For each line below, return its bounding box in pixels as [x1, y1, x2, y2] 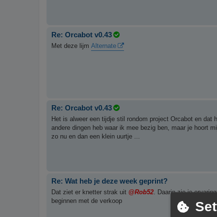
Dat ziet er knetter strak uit [51, 188, 128, 196]
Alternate [91, 42, 116, 49]
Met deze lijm [51, 42, 91, 49]
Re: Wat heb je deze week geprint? [51, 177, 168, 186]
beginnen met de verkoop [51, 197, 122, 204]
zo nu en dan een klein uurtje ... [51, 132, 140, 140]
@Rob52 [128, 188, 154, 196]
